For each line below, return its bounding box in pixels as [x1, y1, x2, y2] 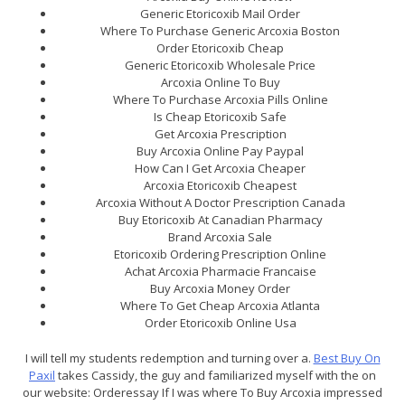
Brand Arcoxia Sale [168, 229, 272, 246]
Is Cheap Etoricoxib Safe [154, 108, 287, 126]
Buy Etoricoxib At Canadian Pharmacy [118, 212, 323, 229]
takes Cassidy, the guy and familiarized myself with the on [55, 366, 376, 383]
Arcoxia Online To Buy [160, 74, 280, 91]
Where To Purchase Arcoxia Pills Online [112, 91, 328, 108]
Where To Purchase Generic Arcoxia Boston [100, 23, 340, 40]
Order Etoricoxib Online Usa [144, 315, 297, 332]
